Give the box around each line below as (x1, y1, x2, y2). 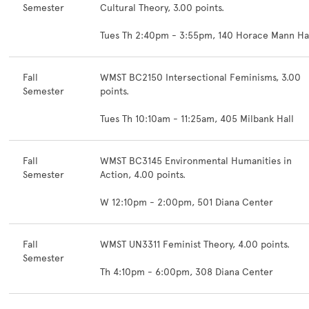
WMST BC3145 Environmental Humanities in (100, 155, 292, 167)
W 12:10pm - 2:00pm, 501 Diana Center (100, 197, 273, 208)
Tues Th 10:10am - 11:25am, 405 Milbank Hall (100, 113, 294, 125)
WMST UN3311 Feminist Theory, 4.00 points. (100, 239, 290, 250)
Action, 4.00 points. (100, 169, 186, 181)
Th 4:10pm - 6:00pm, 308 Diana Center (100, 266, 273, 278)
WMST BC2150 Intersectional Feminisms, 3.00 (100, 72, 301, 83)
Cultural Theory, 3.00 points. (100, 2, 224, 14)
